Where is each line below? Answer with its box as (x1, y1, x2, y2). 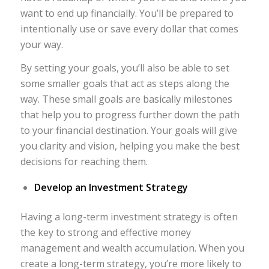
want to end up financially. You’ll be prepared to (20, 6, 234, 20)
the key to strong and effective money (20, 226, 191, 239)
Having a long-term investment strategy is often (20, 210, 238, 223)
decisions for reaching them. (20, 155, 148, 169)
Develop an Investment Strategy (34, 181, 188, 194)
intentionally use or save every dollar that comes (20, 22, 238, 35)
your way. (20, 37, 63, 51)
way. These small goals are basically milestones (20, 92, 232, 106)
